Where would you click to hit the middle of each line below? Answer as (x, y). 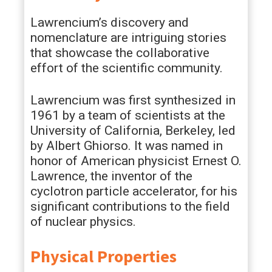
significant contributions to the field (130, 206)
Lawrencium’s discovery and (110, 22)
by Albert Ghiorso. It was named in (127, 146)
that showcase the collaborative (120, 53)
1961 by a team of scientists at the (128, 115)
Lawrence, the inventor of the (111, 176)
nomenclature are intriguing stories (128, 38)
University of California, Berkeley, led (133, 131)
